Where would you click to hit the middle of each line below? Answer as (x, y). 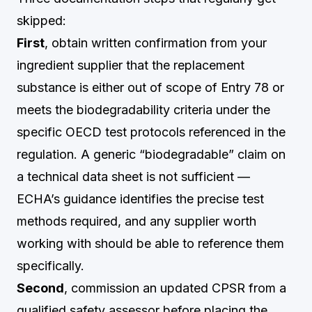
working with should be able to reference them (150, 243)
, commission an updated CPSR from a (175, 288)
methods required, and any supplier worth (136, 221)
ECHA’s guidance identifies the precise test (140, 199)
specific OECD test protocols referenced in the (151, 132)
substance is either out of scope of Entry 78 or (150, 87)
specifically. (50, 266)
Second (40, 288)
